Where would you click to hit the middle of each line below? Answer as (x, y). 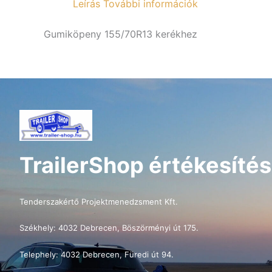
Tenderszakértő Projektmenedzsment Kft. (99, 201)
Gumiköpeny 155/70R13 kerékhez (121, 34)
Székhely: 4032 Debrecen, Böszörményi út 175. (109, 228)
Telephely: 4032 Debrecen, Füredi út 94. (97, 255)
